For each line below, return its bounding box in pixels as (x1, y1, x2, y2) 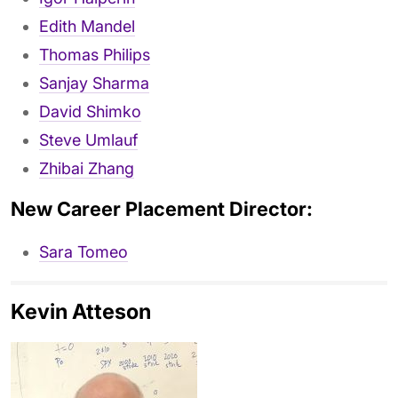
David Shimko (39, 102, 141, 121)
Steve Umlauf (39, 131, 138, 149)
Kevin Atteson (11, 298, 151, 324)
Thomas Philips (39, 45, 150, 64)
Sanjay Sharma (39, 74, 149, 92)
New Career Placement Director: (11, 197, 313, 220)
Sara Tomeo (39, 243, 128, 261)
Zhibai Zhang (39, 159, 134, 178)
